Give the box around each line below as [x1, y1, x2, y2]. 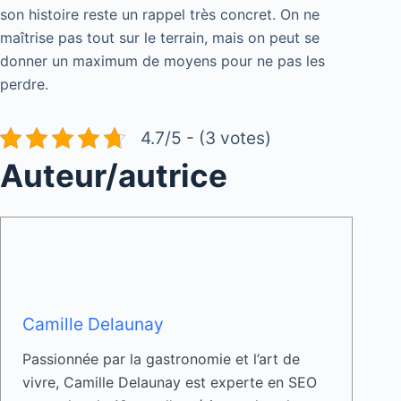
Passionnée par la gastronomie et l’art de [22, 350, 300, 369]
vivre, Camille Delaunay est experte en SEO [22, 373, 317, 392]
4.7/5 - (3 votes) [141, 126, 271, 149]
